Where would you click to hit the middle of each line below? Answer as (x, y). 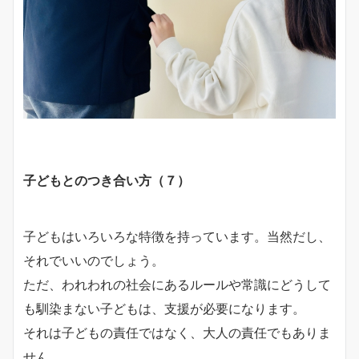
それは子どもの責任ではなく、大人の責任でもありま (177, 333)
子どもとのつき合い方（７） (107, 181)
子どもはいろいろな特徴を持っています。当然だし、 (177, 237)
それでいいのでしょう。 (94, 261)
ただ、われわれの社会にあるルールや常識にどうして (177, 285)
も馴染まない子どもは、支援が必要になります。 (164, 309)
